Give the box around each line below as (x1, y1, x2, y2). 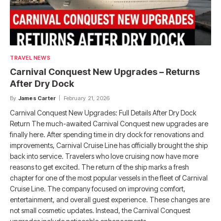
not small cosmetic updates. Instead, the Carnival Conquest (10, 206, 190, 215)
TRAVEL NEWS (10, 54, 51, 62)
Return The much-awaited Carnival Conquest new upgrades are (10, 119, 208, 128)
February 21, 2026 (63, 95, 110, 102)
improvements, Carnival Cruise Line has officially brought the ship (10, 141, 208, 150)
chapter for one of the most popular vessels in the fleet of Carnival (10, 174, 208, 183)
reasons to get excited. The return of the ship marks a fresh (10, 163, 189, 172)
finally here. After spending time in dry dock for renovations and (10, 130, 204, 139)
